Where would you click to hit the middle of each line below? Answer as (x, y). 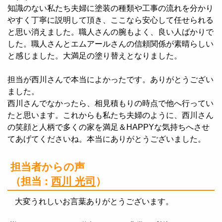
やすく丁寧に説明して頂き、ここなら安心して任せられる (111, 20)
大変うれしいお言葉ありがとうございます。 (94, 201)
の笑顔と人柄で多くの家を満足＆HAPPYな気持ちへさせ (109, 127)
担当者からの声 (48, 167)
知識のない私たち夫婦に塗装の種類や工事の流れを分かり (111, 8)
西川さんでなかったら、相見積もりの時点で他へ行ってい (111, 104)
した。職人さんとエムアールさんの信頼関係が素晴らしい (111, 44)
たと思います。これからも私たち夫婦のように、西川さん (111, 115)
